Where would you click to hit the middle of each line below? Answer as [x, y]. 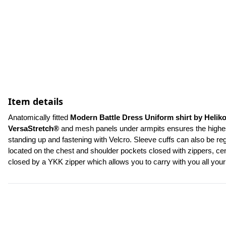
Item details [36, 101]
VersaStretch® [34, 129]
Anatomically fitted [39, 118]
